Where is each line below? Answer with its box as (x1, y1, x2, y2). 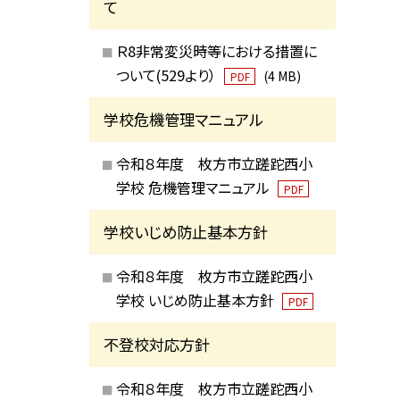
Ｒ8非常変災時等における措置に (115, 39, 317, 62)
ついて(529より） (115, 63, 220, 86)
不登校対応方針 (104, 333, 211, 356)
